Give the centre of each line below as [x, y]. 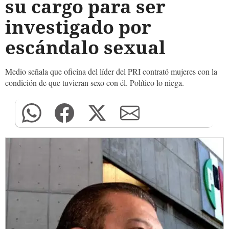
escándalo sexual [85, 47]
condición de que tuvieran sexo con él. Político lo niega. [95, 83]
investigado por [78, 27]
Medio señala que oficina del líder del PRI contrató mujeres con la [111, 71]
